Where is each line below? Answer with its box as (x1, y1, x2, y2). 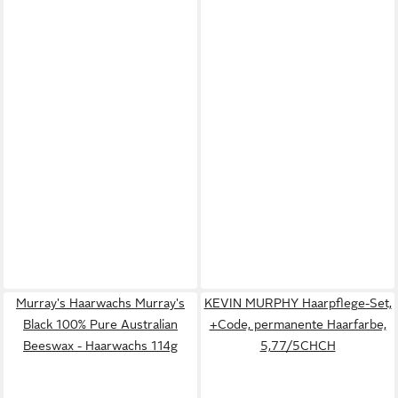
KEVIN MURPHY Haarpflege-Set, (203, 296, 392, 311)
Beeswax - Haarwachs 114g (23, 338, 178, 354)
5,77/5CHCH (259, 338, 336, 354)
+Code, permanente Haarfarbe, (209, 317, 386, 332)
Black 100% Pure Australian (23, 317, 178, 332)
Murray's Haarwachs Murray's (16, 296, 185, 311)
